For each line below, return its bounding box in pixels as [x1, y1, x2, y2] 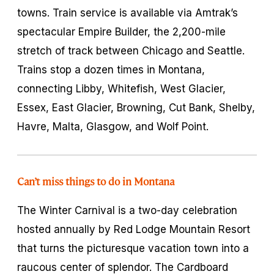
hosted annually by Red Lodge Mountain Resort [17, 223, 250, 235]
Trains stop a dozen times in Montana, [17, 63, 205, 76]
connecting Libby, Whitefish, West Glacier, [17, 82, 226, 95]
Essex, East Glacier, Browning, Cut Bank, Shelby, [17, 101, 255, 114]
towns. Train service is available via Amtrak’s [17, 6, 238, 19]
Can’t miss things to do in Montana [17, 174, 175, 188]
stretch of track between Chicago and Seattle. [17, 44, 245, 57]
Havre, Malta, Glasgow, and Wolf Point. [17, 120, 209, 133]
